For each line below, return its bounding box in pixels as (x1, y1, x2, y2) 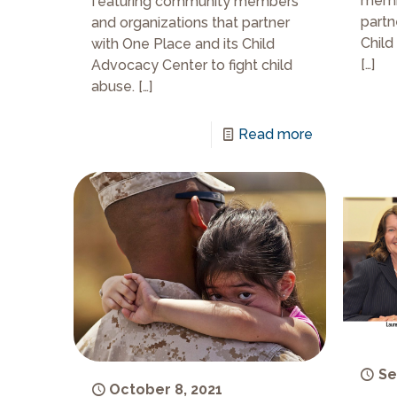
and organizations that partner (91, 13, 291, 31)
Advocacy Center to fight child (91, 56, 293, 74)
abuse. (91, 77, 136, 95)
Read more (238, 125, 314, 143)
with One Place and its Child (91, 35, 276, 52)
